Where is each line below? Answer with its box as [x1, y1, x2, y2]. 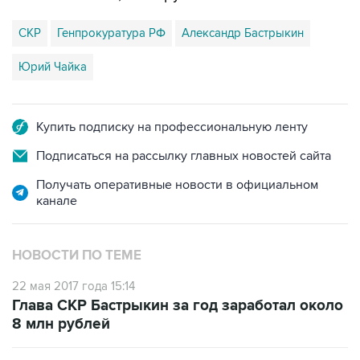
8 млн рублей [12, 315, 110, 333]
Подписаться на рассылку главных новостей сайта [36, 148, 331, 164]
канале [36, 193, 77, 209]
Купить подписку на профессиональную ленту [36, 119, 308, 135]
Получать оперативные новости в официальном [36, 177, 318, 193]
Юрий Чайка [18, 59, 87, 74]
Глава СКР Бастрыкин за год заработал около [12, 297, 343, 315]
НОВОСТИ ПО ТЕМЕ [12, 247, 141, 264]
